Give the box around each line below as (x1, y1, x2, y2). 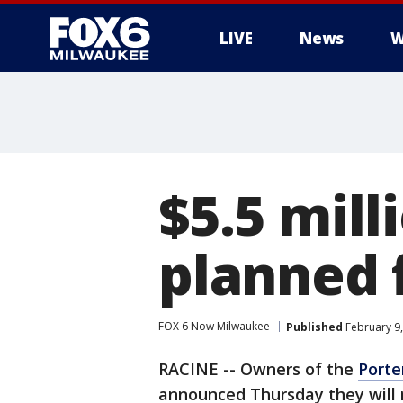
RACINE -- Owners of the (158, 358, 358, 380)
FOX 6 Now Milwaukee (158, 318, 270, 334)
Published (286, 318, 343, 335)
